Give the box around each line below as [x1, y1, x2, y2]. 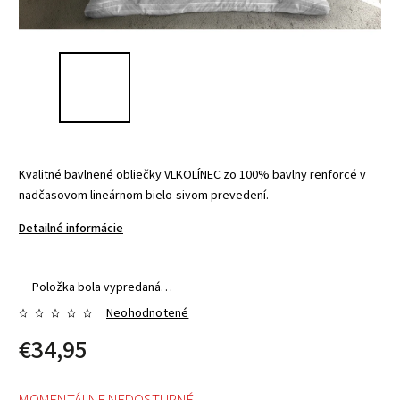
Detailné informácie [19, 219, 123, 237]
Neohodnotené [106, 304, 189, 322]
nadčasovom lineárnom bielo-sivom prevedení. [19, 186, 269, 204]
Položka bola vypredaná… [32, 278, 172, 296]
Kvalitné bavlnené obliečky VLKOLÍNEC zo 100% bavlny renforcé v [19, 165, 366, 184]
